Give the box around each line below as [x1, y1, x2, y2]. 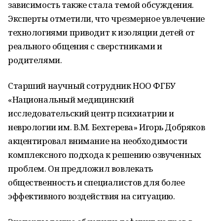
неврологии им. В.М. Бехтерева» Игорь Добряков [8, 121, 205, 133]
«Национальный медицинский [8, 94, 134, 105]
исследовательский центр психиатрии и [8, 108, 174, 119]
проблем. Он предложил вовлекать [8, 163, 153, 174]
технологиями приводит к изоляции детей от [8, 27, 195, 38]
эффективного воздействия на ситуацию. [8, 190, 175, 202]
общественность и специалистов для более [8, 177, 185, 188]
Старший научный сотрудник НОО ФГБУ [8, 80, 176, 91]
